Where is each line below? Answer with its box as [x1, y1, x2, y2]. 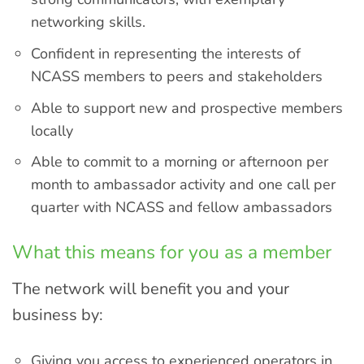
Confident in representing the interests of [31, 43, 301, 63]
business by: [12, 304, 103, 327]
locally [31, 120, 74, 141]
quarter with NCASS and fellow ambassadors [31, 197, 333, 218]
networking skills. [31, 12, 146, 32]
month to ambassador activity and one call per [31, 175, 336, 195]
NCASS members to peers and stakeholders [31, 66, 323, 86]
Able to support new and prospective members [31, 97, 344, 118]
